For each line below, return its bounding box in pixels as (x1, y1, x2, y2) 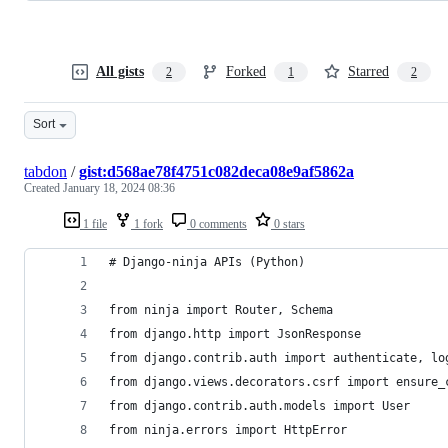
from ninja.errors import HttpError (109, 422, 347, 437)
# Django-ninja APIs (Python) (109, 254, 305, 269)
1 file (80, 216, 107, 231)
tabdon (24, 162, 67, 180)
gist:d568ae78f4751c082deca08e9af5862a (79, 162, 354, 180)
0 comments (187, 216, 247, 231)
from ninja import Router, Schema (109, 302, 333, 317)
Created (24, 180, 63, 195)
